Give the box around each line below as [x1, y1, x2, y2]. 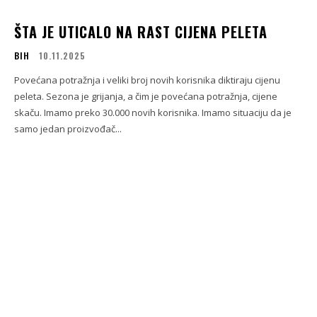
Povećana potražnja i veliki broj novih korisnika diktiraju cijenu [14, 74, 280, 87]
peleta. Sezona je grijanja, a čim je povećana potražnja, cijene [14, 90, 277, 103]
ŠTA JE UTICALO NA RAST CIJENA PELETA [14, 21, 267, 43]
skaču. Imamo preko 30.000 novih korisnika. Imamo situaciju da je [14, 106, 292, 120]
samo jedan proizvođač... [14, 122, 122, 136]
